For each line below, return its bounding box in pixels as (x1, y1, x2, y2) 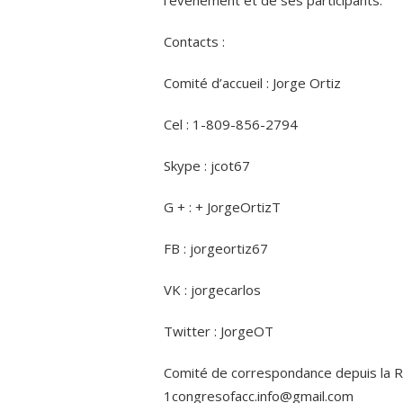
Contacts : (164, 31, 225, 50)
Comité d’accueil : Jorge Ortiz (164, 73, 341, 92)
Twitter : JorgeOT (164, 321, 273, 340)
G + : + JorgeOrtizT (164, 197, 281, 216)
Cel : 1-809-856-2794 (164, 114, 298, 133)
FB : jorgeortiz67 (164, 238, 268, 257)
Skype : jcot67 (164, 156, 250, 175)
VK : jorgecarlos (164, 280, 261, 299)
